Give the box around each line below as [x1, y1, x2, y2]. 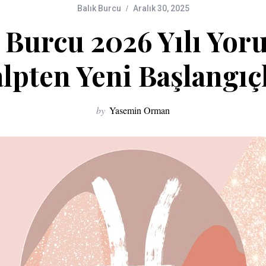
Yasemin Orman [109, 104, 170, 116]
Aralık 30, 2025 [132, 4, 189, 13]
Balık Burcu [77, 4, 121, 13]
